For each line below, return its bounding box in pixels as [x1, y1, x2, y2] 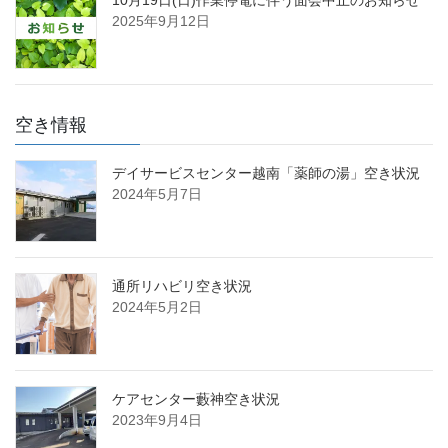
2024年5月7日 [112, 185, 202, 202]
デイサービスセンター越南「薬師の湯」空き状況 [112, 164, 420, 181]
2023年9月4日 [112, 411, 202, 428]
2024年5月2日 [112, 298, 202, 315]
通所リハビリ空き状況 [112, 277, 252, 294]
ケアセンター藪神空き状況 [112, 390, 280, 407]
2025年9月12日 [112, 12, 210, 29]
